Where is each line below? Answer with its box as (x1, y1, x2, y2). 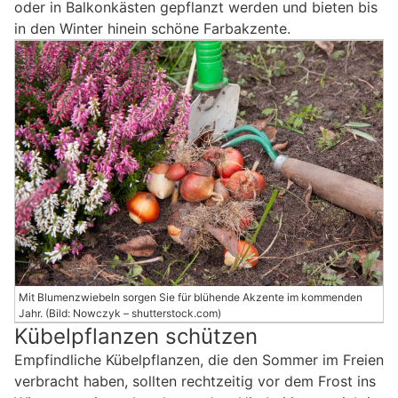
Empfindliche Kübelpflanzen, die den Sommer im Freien (14, 350, 384, 369)
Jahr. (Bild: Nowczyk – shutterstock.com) (19, 306, 221, 320)
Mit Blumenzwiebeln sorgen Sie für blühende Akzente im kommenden (19, 290, 362, 304)
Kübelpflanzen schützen (14, 322, 258, 349)
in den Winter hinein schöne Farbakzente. (14, 19, 291, 37)
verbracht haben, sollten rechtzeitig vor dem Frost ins (14, 371, 376, 390)
